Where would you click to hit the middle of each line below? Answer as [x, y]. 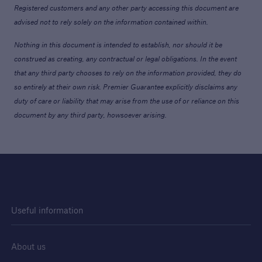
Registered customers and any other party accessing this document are [126, 8]
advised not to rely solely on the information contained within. [111, 22]
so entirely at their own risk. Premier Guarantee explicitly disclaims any [125, 87]
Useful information [47, 211]
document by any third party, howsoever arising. [90, 115]
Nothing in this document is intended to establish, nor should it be [118, 45]
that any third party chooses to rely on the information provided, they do [127, 73]
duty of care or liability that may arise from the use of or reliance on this [126, 101]
